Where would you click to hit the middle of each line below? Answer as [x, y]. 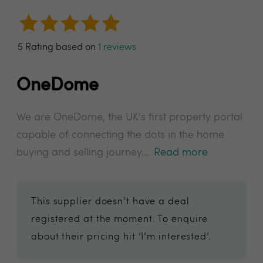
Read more [181, 153]
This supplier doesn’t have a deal [110, 202]
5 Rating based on [58, 48]
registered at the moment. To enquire [120, 220]
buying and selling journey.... [85, 153]
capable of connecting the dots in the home [120, 135]
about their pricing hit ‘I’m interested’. [121, 237]
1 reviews [117, 48]
